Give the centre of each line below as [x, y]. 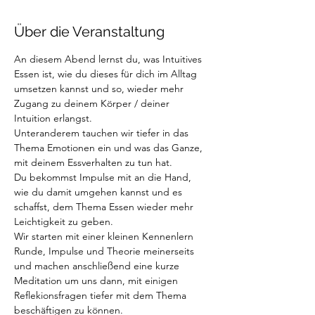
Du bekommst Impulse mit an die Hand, [104, 177]
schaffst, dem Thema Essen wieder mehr [105, 207]
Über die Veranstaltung [89, 32]
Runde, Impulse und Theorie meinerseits [105, 251]
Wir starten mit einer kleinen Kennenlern [105, 236]
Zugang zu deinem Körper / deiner [93, 103]
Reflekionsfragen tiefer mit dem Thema [102, 295]
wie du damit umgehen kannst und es [99, 192]
